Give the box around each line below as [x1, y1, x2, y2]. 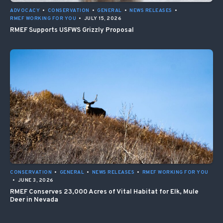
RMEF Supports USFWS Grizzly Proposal [10, 26, 134, 35]
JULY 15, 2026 [84, 15, 121, 22]
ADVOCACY [10, 7, 40, 14]
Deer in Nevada [10, 195, 58, 204]
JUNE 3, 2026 [17, 177, 54, 184]
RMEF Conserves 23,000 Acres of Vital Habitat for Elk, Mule [10, 187, 199, 196]
